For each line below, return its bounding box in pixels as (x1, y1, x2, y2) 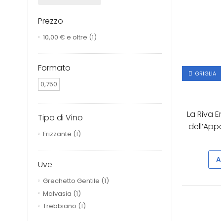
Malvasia (43, 188, 72, 198)
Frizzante (43, 129, 72, 139)
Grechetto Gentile (43, 176, 100, 186)
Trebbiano (43, 201, 76, 211)
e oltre (65, 33, 87, 42)
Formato (38, 62, 71, 74)
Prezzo (38, 15, 63, 27)
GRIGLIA (195, 70, 216, 77)
